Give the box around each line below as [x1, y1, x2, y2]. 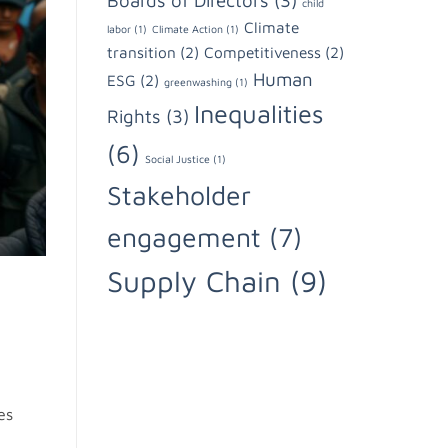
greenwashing [164, 76, 232, 89]
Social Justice [145, 153, 210, 166]
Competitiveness [204, 43, 321, 62]
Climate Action [152, 23, 223, 36]
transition [107, 43, 176, 62]
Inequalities [194, 99, 324, 129]
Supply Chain [107, 264, 281, 299]
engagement [107, 221, 261, 254]
